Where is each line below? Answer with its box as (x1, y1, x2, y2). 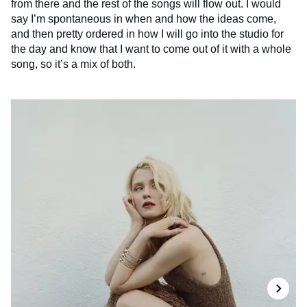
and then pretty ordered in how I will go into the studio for (11, 27, 284, 40)
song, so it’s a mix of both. (11, 58, 136, 70)
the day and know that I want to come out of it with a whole (11, 42, 291, 55)
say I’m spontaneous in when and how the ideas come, (11, 12, 276, 25)
